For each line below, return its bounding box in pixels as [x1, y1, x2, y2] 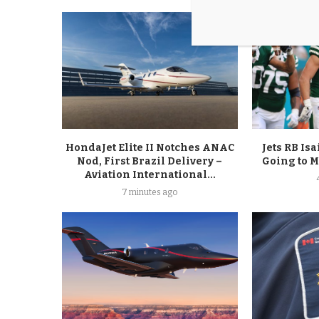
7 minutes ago [122, 187, 178, 198]
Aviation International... [83, 169, 216, 182]
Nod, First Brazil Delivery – [77, 155, 223, 168]
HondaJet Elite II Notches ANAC [65, 142, 234, 155]
